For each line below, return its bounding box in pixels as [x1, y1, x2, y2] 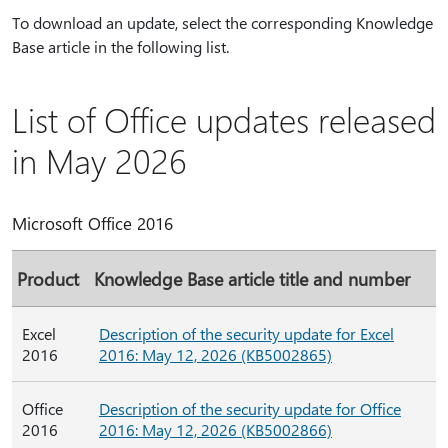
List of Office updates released [12, 97, 436, 141]
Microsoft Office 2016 [12, 212, 173, 234]
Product [17, 267, 79, 290]
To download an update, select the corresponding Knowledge [12, 12, 433, 33]
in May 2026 [12, 138, 187, 182]
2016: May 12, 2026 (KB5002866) [99, 419, 332, 440]
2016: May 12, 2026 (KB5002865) [99, 344, 332, 365]
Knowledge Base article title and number [94, 267, 410, 290]
